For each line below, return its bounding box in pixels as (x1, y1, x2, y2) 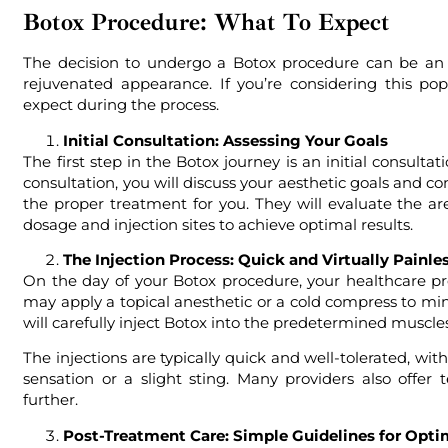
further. (23, 390, 79, 410)
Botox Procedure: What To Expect (23, 7, 391, 38)
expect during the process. (23, 95, 224, 115)
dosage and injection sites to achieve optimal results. (23, 214, 414, 234)
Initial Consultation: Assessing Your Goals (63, 130, 389, 150)
